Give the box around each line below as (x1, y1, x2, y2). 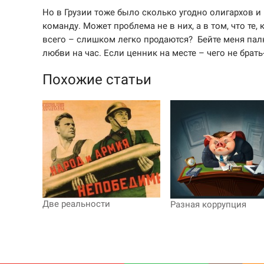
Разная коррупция (170, 199, 246, 210)
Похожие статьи (42, 71, 151, 88)
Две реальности (42, 199, 110, 210)
